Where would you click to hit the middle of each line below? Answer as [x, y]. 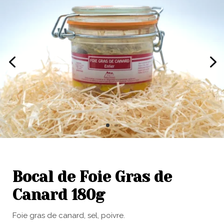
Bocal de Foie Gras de [92, 177]
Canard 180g [59, 195]
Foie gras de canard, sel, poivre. [69, 215]
